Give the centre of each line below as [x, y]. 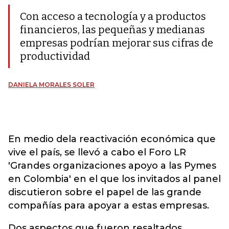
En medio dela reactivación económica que [112, 139]
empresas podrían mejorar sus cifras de [117, 43]
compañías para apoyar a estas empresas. [109, 205]
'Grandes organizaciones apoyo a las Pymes [112, 166]
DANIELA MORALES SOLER [51, 85]
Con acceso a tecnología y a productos [113, 16]
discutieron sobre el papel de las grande [105, 192]
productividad [55, 56]
